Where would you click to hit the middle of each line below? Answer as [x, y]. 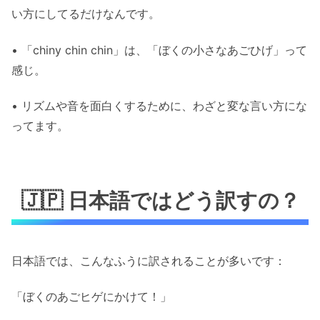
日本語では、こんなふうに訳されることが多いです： [149, 260]
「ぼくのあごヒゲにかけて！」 [91, 297]
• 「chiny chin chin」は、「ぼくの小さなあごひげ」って [159, 50]
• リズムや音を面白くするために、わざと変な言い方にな [159, 106]
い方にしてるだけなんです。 [86, 14]
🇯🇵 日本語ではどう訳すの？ [161, 200]
